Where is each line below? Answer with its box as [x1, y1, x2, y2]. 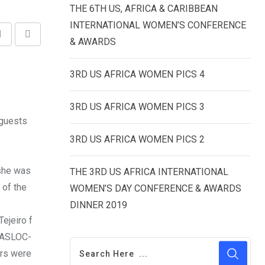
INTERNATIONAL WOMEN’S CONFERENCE [70, 20, 246, 31]
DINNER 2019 [70, 199, 127, 211]
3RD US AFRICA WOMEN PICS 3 [70, 101, 205, 112]
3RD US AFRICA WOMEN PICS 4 [70, 69, 205, 80]
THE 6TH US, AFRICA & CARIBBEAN [70, 3, 218, 14]
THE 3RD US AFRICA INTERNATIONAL [70, 166, 228, 177]
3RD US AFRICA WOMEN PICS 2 [70, 134, 205, 145]
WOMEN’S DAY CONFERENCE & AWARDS [70, 183, 241, 194]
